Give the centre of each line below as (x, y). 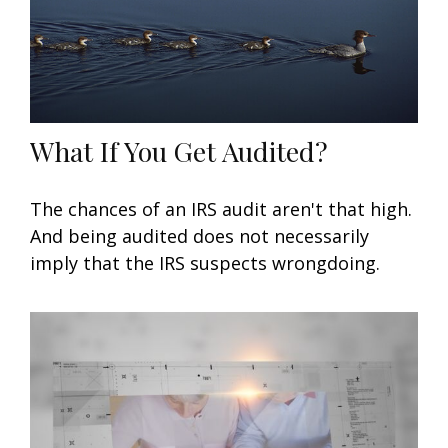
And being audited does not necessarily (199, 235)
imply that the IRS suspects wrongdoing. (205, 262)
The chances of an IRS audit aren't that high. (221, 208)
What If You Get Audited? (179, 150)
